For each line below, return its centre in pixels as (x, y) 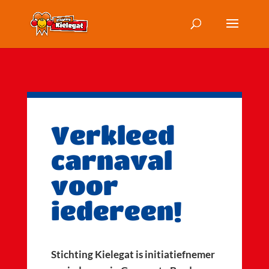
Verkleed (113, 134)
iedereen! (116, 210)
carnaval (111, 160)
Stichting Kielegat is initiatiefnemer (133, 254)
